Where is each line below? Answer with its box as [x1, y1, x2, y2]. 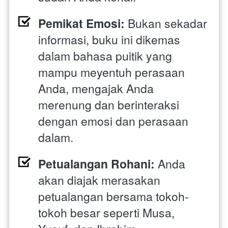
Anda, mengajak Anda [38, 79, 154, 97]
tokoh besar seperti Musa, [38, 204, 175, 221]
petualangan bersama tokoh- [38, 187, 189, 205]
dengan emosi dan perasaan [38, 112, 188, 129]
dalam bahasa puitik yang [38, 47, 172, 64]
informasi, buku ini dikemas [38, 31, 180, 48]
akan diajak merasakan [38, 171, 160, 188]
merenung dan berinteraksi [38, 96, 179, 113]
